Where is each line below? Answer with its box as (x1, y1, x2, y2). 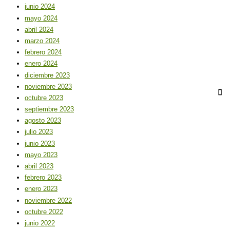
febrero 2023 (25, 174, 62, 182)
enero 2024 (25, 60, 57, 68)
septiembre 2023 (25, 105, 74, 113)
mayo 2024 (25, 14, 57, 22)
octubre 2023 (25, 93, 63, 102)
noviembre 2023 (25, 82, 72, 90)
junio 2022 (25, 219, 55, 227)
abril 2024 (25, 25, 53, 33)
